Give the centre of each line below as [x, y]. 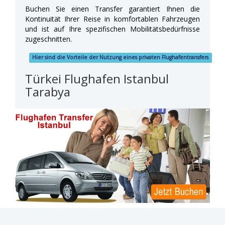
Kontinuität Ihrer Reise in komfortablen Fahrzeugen [113, 19]
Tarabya [48, 91]
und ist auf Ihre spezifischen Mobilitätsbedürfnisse [113, 29]
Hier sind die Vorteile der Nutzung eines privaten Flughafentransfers [121, 58]
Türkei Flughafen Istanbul [97, 78]
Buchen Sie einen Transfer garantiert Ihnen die [113, 9]
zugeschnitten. [48, 39]
